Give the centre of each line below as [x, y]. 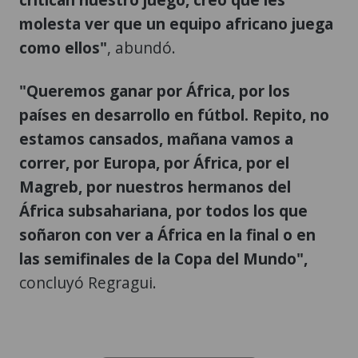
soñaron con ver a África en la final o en [167, 234]
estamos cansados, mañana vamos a [156, 138]
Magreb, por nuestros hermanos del [155, 186]
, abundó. [141, 47]
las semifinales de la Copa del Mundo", [163, 258]
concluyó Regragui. [88, 282]
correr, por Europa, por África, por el [154, 162]
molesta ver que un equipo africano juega [176, 23]
